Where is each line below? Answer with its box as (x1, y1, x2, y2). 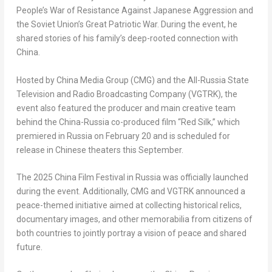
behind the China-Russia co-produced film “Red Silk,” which (16, 117, 240, 127)
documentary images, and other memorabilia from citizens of (16, 214, 253, 224)
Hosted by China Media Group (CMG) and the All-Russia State (16, 75, 249, 85)
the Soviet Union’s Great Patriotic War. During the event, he (16, 19, 237, 30)
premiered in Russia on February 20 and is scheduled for (16, 131, 230, 141)
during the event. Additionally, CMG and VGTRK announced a (16, 186, 245, 196)
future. (16, 242, 42, 252)
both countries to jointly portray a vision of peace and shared (16, 228, 246, 238)
